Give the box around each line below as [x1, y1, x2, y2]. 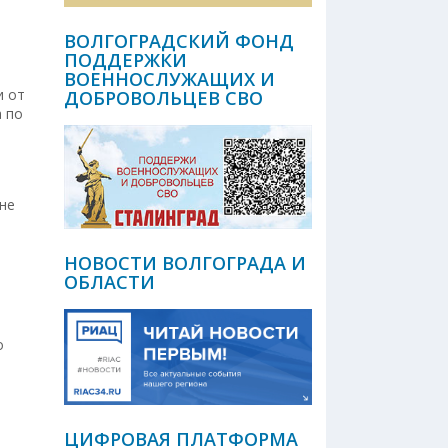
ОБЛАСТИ [64, 270, 155, 295]
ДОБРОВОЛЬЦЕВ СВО [64, 86, 263, 111]
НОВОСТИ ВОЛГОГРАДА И [64, 251, 306, 276]
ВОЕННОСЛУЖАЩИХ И [64, 67, 275, 92]
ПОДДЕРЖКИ [64, 48, 187, 73]
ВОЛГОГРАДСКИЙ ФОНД [64, 29, 294, 54]
